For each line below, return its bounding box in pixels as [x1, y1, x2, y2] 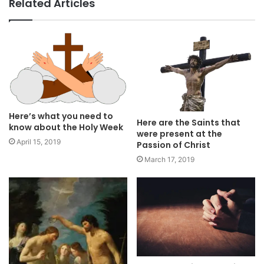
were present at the [137, 127, 222, 140]
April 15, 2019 [16, 137, 61, 147]
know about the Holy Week [9, 121, 123, 134]
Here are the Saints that [137, 116, 240, 128]
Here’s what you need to [9, 110, 113, 123]
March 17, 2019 [144, 154, 194, 164]
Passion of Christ [137, 138, 210, 151]
